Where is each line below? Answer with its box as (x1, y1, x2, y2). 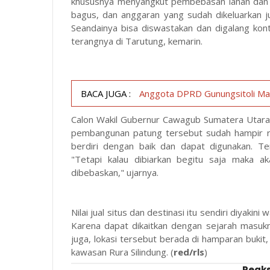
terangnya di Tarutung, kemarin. (71, 34, 202, 47)
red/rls (174, 245, 204, 258)
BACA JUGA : (81, 87, 131, 99)
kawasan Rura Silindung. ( (71, 245, 174, 258)
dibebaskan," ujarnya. (71, 166, 159, 178)
